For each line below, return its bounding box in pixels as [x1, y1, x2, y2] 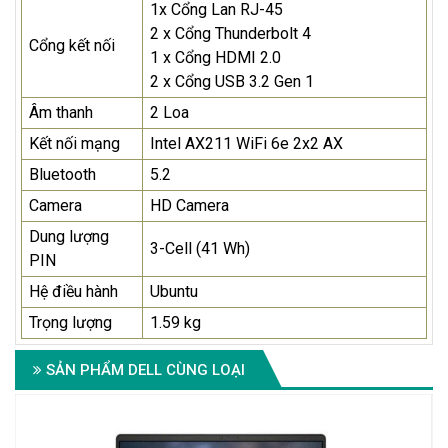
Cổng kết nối [29, 36, 115, 56]
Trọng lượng [29, 313, 112, 333]
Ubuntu [150, 282, 198, 302]
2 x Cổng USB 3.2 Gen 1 [150, 72, 314, 92]
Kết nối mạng [29, 134, 120, 154]
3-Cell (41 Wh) [150, 239, 250, 259]
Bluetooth [29, 165, 96, 185]
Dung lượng [29, 227, 109, 247]
